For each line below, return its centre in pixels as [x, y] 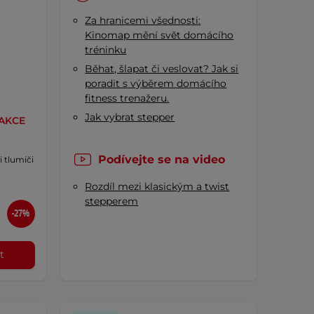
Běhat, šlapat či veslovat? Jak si [162, 69]
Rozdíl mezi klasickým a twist [157, 187]
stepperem [112, 202]
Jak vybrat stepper [130, 117]
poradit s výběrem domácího [156, 84]
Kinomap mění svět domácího [159, 35]
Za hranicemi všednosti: [143, 21]
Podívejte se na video [161, 160]
